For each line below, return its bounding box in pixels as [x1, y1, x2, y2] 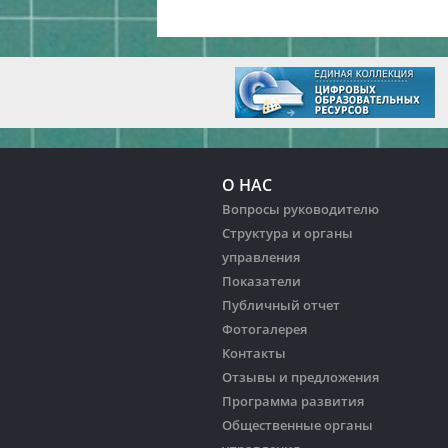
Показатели [222, 272, 301, 290]
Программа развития [222, 392, 364, 410]
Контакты [222, 344, 286, 362]
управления [222, 248, 300, 266]
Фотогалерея [222, 320, 307, 338]
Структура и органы [222, 224, 353, 242]
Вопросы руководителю [222, 200, 379, 218]
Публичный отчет [222, 296, 340, 314]
